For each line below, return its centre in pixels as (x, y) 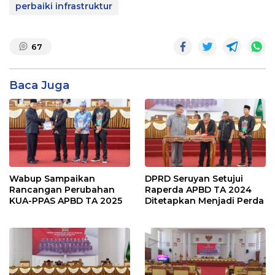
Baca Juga (39, 86)
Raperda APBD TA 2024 (198, 189)
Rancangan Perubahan (62, 189)
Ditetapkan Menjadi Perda (204, 200)
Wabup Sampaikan (52, 178)
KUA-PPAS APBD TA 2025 (66, 200)
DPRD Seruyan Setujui (194, 178)
